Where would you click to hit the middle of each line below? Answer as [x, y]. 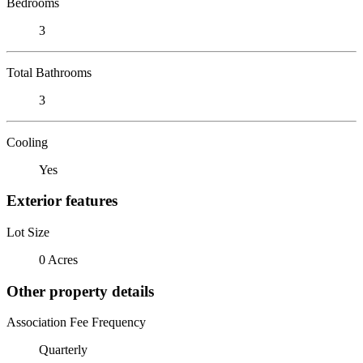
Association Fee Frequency [76, 322]
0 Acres [58, 259]
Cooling [27, 142]
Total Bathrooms [49, 72]
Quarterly [63, 350]
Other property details [80, 291]
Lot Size [28, 232]
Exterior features [62, 201]
